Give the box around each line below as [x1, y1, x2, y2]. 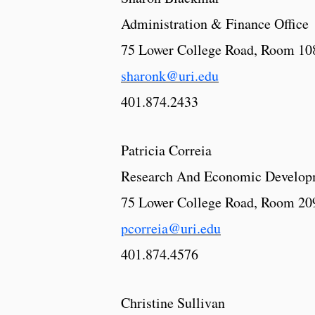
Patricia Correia [121, 141, 212, 160]
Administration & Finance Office [121, 14, 309, 34]
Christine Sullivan [121, 293, 225, 313]
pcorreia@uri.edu [121, 219, 221, 238]
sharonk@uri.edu [121, 66, 219, 86]
